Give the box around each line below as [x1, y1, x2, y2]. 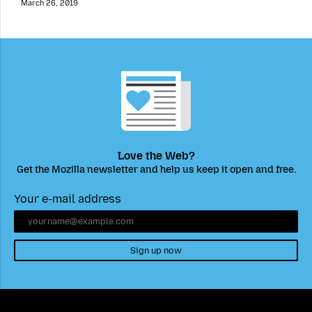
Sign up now [130, 244, 182, 256]
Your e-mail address [14, 192, 121, 206]
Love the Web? [117, 149, 195, 163]
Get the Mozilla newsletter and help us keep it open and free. [16, 163, 296, 175]
